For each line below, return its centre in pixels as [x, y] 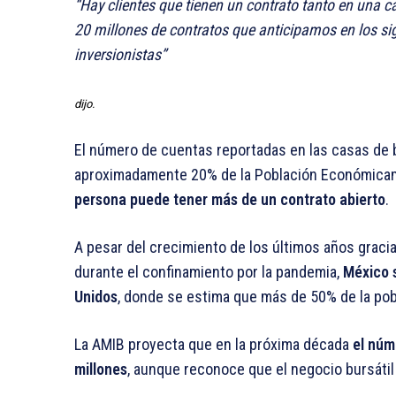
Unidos [96, 297]
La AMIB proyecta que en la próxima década [213, 345]
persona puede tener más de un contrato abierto [230, 200]
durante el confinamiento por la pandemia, [209, 272]
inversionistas [118, 55]
